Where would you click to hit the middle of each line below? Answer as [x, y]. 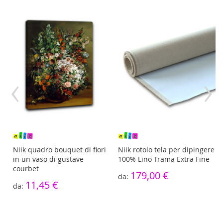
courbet [26, 168]
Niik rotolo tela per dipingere [166, 149]
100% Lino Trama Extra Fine [164, 159]
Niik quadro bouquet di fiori [59, 149]
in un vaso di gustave [48, 159]
